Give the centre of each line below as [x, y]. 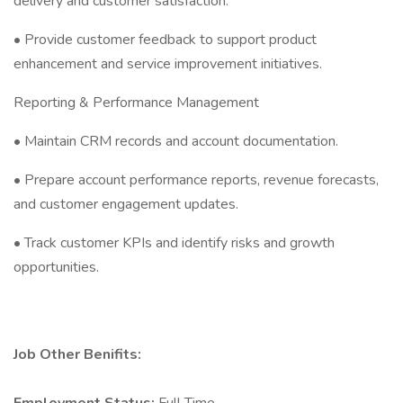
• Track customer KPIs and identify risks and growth [174, 243]
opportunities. [56, 267]
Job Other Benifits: [77, 354]
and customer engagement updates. [126, 204]
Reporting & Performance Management [136, 103]
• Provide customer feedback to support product [165, 40]
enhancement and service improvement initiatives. [168, 64]
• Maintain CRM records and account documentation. [176, 141]
